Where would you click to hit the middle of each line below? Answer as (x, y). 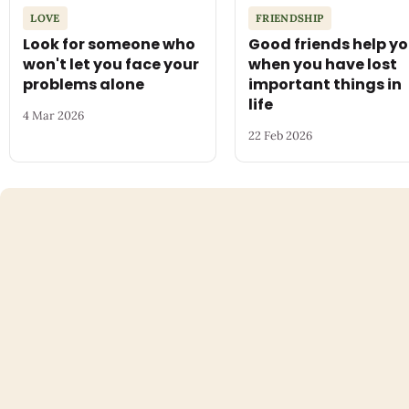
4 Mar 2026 (54, 115)
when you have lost (323, 65)
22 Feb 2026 (281, 135)
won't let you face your (111, 65)
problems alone (84, 85)
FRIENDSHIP (290, 18)
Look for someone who (110, 45)
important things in (325, 85)
